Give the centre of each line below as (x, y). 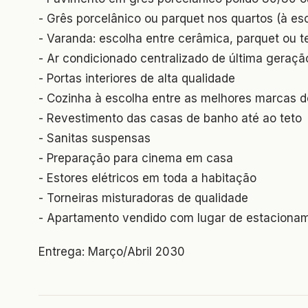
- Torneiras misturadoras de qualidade (143, 198)
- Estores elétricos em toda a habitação (147, 178)
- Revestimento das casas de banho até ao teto (170, 118)
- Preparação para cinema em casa (136, 158)
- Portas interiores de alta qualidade (137, 78)
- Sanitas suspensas (95, 138)
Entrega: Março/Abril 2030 (112, 251)
